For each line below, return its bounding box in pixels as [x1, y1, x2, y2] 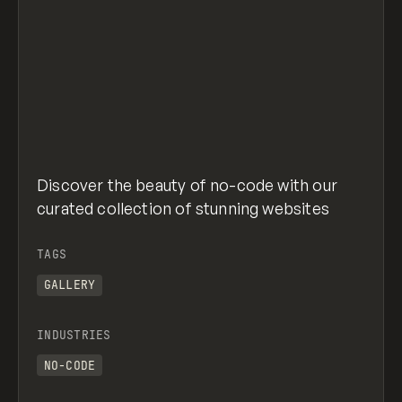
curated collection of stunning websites [37, 198, 329, 219]
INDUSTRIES [37, 327, 111, 343]
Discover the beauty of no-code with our [37, 175, 337, 196]
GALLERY [43, 277, 96, 293]
